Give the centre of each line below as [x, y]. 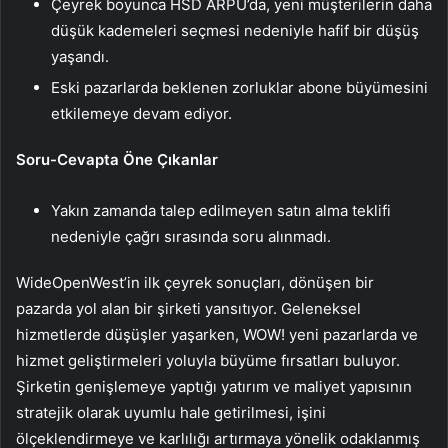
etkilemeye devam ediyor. [141, 114]
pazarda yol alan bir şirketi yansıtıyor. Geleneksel [188, 309]
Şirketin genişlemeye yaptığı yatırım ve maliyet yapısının [214, 387]
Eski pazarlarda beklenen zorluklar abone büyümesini [239, 88]
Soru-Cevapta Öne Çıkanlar [117, 160]
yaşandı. [80, 57]
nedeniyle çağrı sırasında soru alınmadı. [191, 237]
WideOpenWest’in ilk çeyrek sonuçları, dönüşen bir [195, 283]
